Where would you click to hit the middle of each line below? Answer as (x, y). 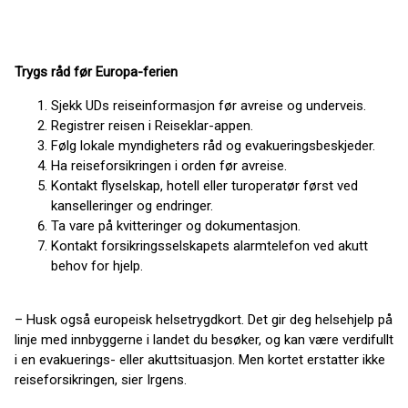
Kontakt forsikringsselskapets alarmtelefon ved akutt (209, 246)
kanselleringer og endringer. (132, 206)
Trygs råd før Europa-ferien (96, 72)
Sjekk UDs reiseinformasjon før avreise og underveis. (209, 106)
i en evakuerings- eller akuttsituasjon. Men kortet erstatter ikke (200, 360)
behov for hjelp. (97, 266)
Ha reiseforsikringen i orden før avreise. (169, 166)
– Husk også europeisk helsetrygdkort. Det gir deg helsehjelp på (204, 320)
